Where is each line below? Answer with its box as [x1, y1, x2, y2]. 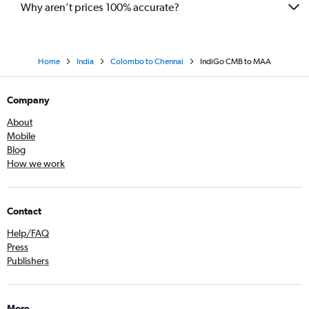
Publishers [7, 255, 49, 266]
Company [7, 94, 50, 106]
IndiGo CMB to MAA [200, 57, 271, 66]
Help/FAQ [7, 228, 49, 239]
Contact [7, 206, 41, 217]
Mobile [7, 130, 35, 141]
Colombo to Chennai [110, 57, 183, 66]
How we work [7, 158, 65, 169]
